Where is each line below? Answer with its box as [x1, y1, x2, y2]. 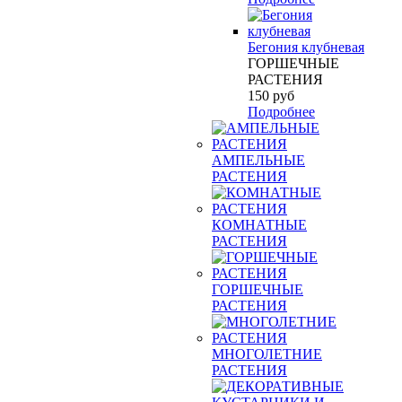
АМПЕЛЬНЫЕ [212, 153, 305, 168]
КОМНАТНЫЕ [212, 217, 307, 232]
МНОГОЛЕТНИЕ [212, 346, 322, 362]
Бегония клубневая [248, 39, 364, 55]
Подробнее [248, 104, 315, 119]
